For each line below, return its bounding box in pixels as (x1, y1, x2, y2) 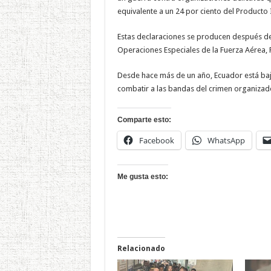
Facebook (139, 134, 174, 146)
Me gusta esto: (117, 172, 168, 181)
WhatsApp (207, 134, 245, 146)
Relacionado (117, 244, 165, 253)
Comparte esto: (117, 115, 171, 124)
